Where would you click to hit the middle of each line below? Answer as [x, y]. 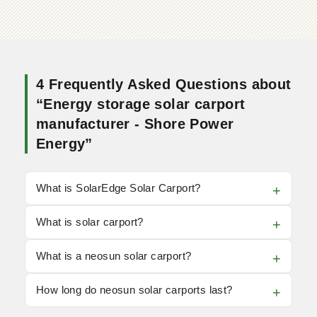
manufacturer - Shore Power [135, 124]
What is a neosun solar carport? [114, 256]
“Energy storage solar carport [141, 104]
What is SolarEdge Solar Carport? [119, 188]
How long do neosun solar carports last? [134, 290]
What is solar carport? [90, 222]
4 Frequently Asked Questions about [164, 84]
